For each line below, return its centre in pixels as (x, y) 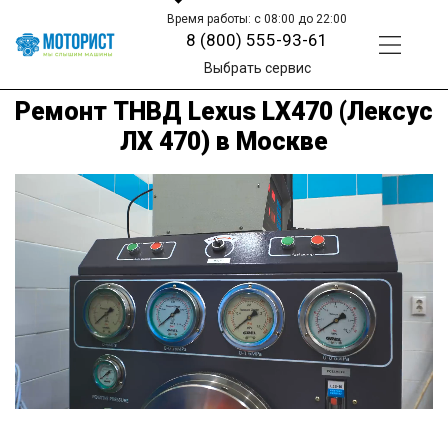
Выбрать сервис (257, 68)
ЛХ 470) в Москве (224, 141)
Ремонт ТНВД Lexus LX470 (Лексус (224, 111)
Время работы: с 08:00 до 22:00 (257, 19)
